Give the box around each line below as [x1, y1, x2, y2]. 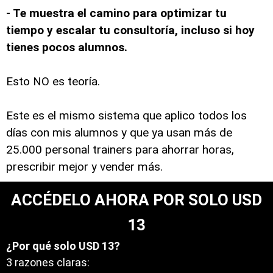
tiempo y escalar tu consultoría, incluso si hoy [6, 23, 255, 37]
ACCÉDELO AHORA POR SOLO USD [11, 191, 262, 209]
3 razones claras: [6, 256, 90, 269]
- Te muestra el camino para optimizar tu [6, 6, 227, 20]
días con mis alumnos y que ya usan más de [6, 126, 232, 140]
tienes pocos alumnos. [6, 40, 127, 54]
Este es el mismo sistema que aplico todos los [6, 108, 247, 122]
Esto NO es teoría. [6, 74, 100, 88]
